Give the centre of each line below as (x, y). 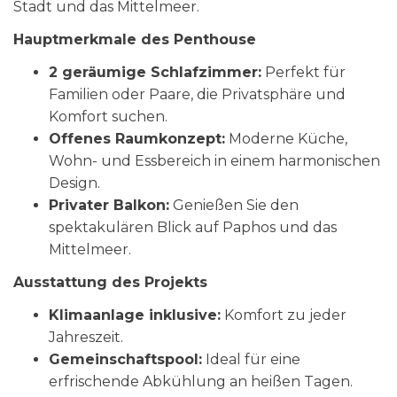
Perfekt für (304, 72)
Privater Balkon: (109, 205)
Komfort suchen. (108, 117)
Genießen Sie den (234, 205)
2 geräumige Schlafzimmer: (155, 72)
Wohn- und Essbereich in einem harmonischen (214, 161)
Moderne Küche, (286, 139)
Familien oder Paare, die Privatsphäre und (197, 94)
